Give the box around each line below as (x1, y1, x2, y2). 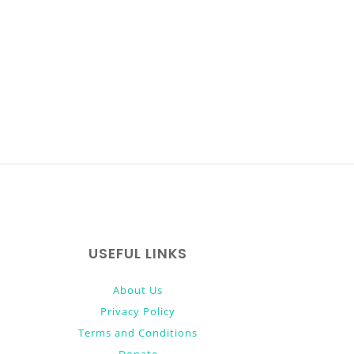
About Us (113, 283, 164, 298)
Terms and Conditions (78, 326, 198, 341)
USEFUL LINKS (88, 244, 188, 264)
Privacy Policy (100, 304, 176, 319)
